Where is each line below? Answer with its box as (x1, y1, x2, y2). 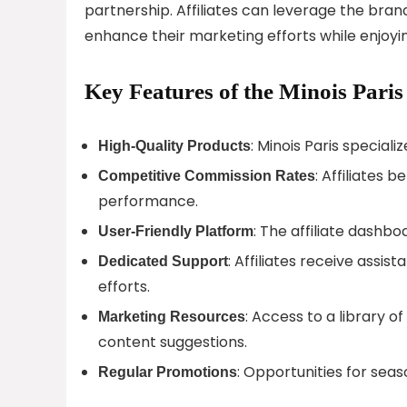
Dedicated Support (98, 253, 228, 269)
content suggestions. (98, 331, 247, 352)
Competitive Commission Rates (98, 167, 315, 184)
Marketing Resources (98, 308, 245, 324)
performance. (98, 190, 198, 212)
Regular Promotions (98, 363, 237, 380)
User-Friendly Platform (98, 223, 253, 239)
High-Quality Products (98, 137, 251, 154)
